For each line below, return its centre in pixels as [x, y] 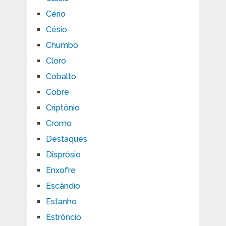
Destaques [66, 139]
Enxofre [61, 170]
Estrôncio [63, 217]
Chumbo [62, 45]
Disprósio [63, 154]
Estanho [61, 201]
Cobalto [61, 76]
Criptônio [63, 107]
